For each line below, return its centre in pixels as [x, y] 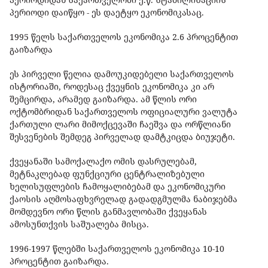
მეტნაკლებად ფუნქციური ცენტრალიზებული [107, 174]
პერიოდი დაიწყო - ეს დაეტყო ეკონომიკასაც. [108, 13]
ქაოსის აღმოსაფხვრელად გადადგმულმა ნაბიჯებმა [124, 199]
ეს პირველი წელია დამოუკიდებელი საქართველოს [122, 74]
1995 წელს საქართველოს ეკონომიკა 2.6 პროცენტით [124, 37]
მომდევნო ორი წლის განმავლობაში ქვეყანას [108, 212]
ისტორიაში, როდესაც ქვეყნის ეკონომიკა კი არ [112, 87]
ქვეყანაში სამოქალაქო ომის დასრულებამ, [103, 162]
